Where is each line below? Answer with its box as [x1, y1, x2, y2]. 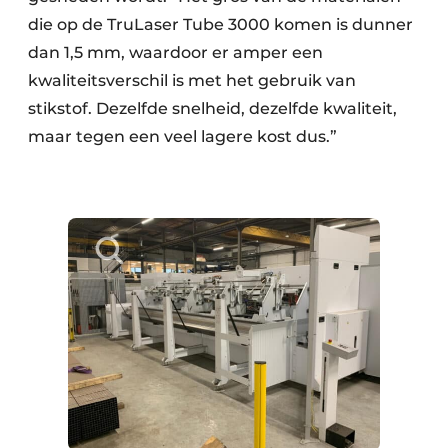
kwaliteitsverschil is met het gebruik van [28, 70, 356, 90]
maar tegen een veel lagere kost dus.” [28, 126, 337, 146]
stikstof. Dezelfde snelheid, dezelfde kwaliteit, [28, 98, 397, 118]
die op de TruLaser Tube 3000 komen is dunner [28, 14, 413, 34]
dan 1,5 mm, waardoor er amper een [28, 42, 323, 62]
